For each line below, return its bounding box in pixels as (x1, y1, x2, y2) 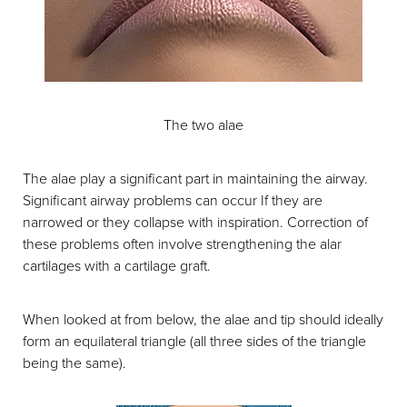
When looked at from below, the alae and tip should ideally (23, 309, 383, 329)
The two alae (164, 114, 243, 134)
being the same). (23, 352, 126, 372)
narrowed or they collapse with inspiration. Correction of (23, 212, 368, 232)
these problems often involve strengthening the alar (23, 233, 342, 253)
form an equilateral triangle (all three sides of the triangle (23, 331, 366, 351)
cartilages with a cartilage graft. (23, 255, 211, 275)
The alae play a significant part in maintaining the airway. (23, 168, 368, 188)
